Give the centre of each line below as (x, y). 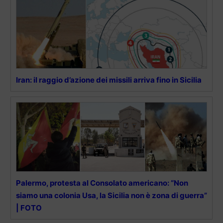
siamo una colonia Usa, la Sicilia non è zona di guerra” (111, 195)
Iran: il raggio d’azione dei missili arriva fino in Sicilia (109, 80)
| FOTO (29, 208)
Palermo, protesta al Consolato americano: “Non (102, 183)
